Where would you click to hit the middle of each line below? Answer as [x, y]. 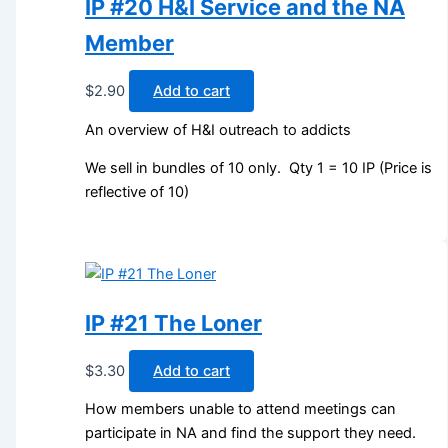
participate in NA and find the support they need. [251, 433]
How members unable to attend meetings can [241, 409]
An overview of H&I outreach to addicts [218, 129]
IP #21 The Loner [174, 322]
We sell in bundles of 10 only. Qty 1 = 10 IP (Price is [259, 168]
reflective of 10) [137, 192]
